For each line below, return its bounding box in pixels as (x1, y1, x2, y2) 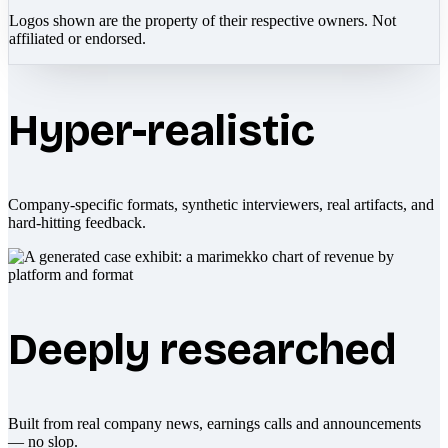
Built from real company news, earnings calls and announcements (8, 414, 421, 432)
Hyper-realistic (8, 103, 315, 157)
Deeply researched (8, 322, 396, 376)
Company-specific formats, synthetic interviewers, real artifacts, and (8, 195, 434, 213)
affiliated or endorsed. (9, 29, 146, 47)
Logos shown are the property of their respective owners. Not (9, 11, 396, 29)
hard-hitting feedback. (8, 213, 146, 231)
